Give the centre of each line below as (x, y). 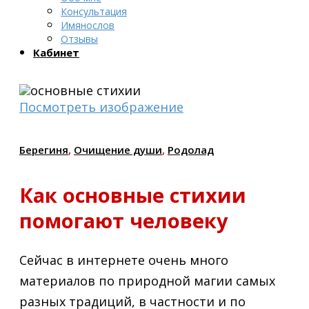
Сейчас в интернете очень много (124, 260)
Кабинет (56, 52)
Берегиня (44, 149)
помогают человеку (124, 220)
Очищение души (118, 149)
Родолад (191, 149)
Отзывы (79, 39)
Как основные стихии (133, 195)
